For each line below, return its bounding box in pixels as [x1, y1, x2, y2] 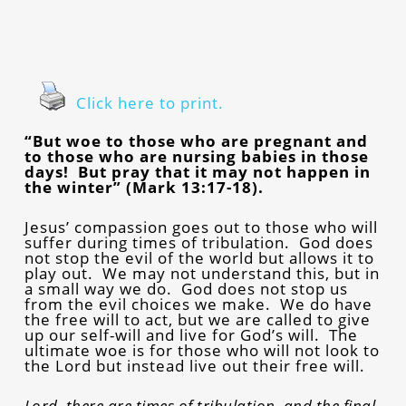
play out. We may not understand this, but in [24, 263, 380, 284]
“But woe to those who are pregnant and [24, 130, 368, 151]
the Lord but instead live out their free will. [24, 355, 365, 376]
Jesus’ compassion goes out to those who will [24, 217, 378, 237]
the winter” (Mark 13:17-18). [24, 177, 268, 198]
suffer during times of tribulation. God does [24, 232, 373, 253]
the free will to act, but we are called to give [24, 309, 371, 330]
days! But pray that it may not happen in [24, 161, 371, 182]
